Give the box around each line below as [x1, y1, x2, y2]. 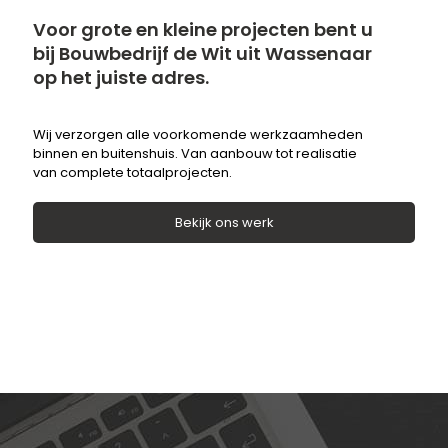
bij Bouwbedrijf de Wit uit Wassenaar [33, 41, 372, 67]
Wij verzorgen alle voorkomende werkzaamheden [33, 125, 363, 145]
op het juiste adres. [33, 65, 209, 91]
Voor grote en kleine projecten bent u [33, 17, 373, 43]
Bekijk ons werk [174, 213, 274, 233]
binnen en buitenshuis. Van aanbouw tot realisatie [33, 144, 357, 164]
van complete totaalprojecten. [33, 163, 232, 183]
